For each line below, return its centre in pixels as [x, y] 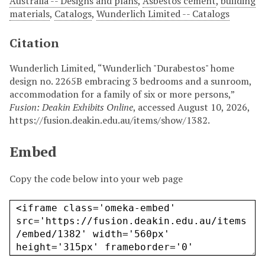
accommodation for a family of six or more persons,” [122, 94]
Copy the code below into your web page [96, 179]
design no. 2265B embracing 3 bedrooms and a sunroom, [130, 81]
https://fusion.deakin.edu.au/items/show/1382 [109, 120]
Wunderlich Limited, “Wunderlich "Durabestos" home [122, 68]
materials [30, 14]
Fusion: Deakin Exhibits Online [71, 107]
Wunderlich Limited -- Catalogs [163, 14]
